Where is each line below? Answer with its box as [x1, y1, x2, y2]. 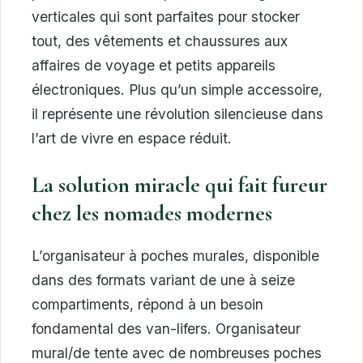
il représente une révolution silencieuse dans [32, 105, 323, 122]
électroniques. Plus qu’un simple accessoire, [32, 80, 322, 98]
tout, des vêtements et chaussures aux [32, 32, 288, 49]
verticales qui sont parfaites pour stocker [32, 7, 300, 25]
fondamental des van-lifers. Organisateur [32, 320, 301, 338]
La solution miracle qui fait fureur [32, 172, 327, 199]
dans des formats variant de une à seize [32, 271, 295, 289]
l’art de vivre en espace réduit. [32, 129, 232, 147]
